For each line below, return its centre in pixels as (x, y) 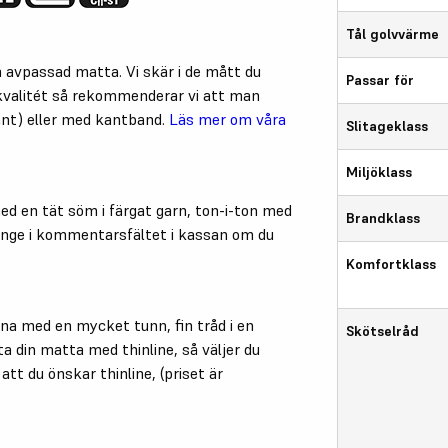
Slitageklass (387, 125)
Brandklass (383, 217)
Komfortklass (391, 263)
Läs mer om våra (227, 118)
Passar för (380, 79)
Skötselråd (383, 330)
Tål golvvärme (393, 33)
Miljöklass (379, 171)
